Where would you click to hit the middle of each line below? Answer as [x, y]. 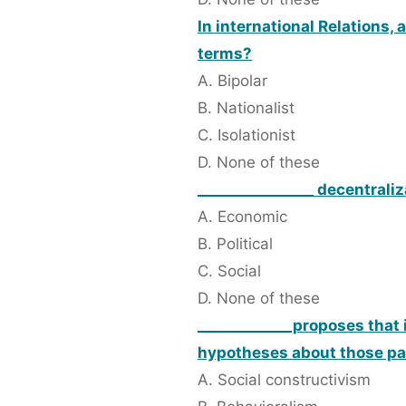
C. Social [229, 271]
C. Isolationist [246, 135]
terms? [225, 54]
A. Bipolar [232, 81]
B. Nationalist [246, 108]
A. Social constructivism [284, 380]
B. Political [235, 244]
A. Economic [242, 217]
